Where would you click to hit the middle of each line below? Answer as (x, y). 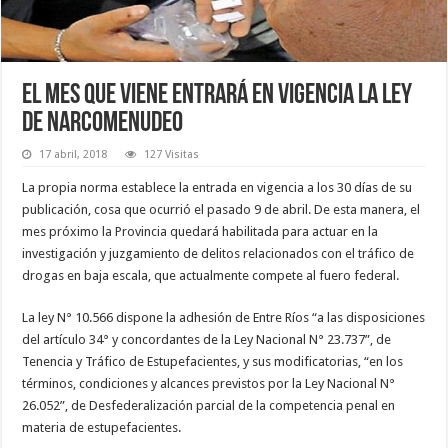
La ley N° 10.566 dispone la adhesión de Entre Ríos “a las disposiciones (224, 317)
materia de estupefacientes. (102, 427)
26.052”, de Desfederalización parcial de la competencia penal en (209, 405)
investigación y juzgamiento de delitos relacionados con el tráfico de (218, 253)
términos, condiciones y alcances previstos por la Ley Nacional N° (209, 383)
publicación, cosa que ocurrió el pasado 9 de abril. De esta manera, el (221, 209)
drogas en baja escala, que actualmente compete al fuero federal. (211, 275)
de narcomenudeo (103, 123)
